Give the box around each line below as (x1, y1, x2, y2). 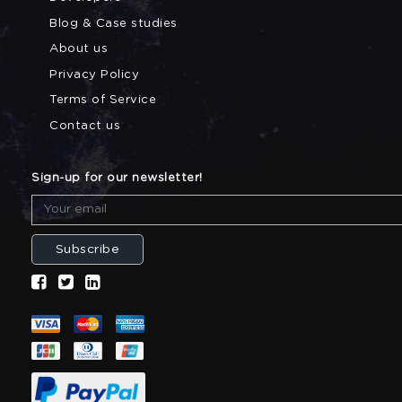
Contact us (49, 118, 120, 132)
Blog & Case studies (49, 16, 178, 30)
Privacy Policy (49, 67, 139, 81)
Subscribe (43, 242, 132, 256)
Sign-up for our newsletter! (31, 170, 203, 184)
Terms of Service (49, 93, 156, 107)
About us (49, 42, 108, 56)
